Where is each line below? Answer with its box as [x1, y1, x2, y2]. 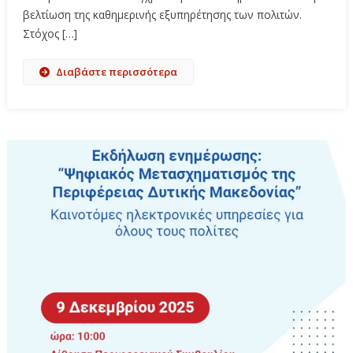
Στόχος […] [22, 25, 77, 41]
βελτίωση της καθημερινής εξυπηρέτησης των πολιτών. [22, 6, 302, 22]
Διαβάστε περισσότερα [55, 64, 177, 79]
